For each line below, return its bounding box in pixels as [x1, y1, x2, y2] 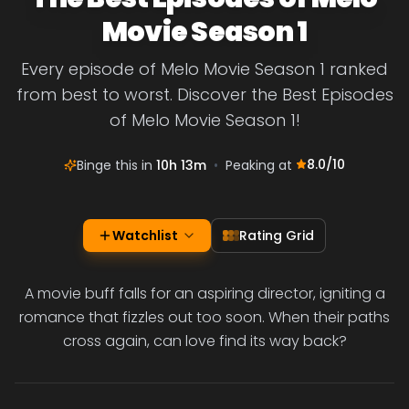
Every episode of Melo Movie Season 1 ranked [21, 58, 388, 80]
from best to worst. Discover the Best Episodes [16, 83, 393, 106]
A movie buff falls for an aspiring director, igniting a [24, 283, 385, 304]
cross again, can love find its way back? [62, 330, 347, 351]
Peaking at [225, 156, 296, 174]
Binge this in [77, 156, 156, 174]
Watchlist [112, 226, 178, 245]
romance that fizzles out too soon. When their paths [19, 307, 390, 328]
